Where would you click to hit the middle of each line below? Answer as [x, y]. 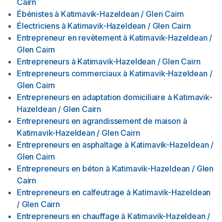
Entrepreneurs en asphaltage [70, 145]
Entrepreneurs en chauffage [68, 216]
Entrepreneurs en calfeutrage [71, 192]
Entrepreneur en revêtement [69, 38]
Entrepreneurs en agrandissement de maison [99, 121]
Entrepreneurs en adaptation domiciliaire [91, 97]
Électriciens [38, 26]
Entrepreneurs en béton [60, 168]
